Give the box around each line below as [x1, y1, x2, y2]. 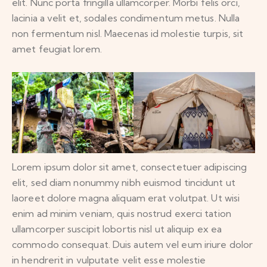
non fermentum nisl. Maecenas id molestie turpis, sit [12, 27, 244, 40]
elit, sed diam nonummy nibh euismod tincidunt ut [12, 176, 235, 188]
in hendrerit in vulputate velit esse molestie [12, 253, 206, 266]
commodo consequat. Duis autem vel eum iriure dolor [12, 238, 253, 250]
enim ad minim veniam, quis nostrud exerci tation [12, 207, 231, 219]
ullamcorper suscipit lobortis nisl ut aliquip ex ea [12, 222, 222, 235]
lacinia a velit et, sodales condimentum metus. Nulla [12, 12, 240, 24]
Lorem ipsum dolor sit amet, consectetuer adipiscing [12, 160, 247, 173]
